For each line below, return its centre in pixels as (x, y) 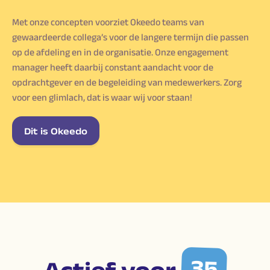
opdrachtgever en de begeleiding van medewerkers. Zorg (127, 83)
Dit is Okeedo (56, 131)
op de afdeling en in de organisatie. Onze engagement (120, 52)
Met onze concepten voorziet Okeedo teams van (108, 22)
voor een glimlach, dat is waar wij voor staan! (102, 98)
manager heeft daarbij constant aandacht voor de (113, 67)
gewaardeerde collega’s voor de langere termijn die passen (130, 37)
